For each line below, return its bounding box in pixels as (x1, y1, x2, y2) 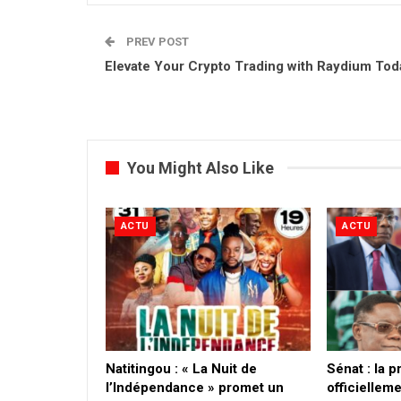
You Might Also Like (127, 158, 274, 177)
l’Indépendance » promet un (106, 380, 284, 397)
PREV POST (124, 34, 189, 48)
